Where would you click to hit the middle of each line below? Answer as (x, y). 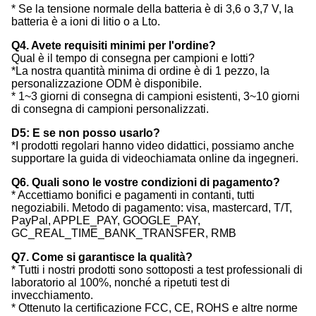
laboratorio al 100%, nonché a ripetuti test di (121, 283)
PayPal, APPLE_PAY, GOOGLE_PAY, (106, 221)
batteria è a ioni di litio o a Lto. (86, 22)
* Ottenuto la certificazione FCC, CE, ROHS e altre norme (154, 308)
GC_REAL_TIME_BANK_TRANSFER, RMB (124, 233)
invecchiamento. (52, 296)
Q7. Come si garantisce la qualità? (102, 257)
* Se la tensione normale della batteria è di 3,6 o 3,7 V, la (152, 9)
